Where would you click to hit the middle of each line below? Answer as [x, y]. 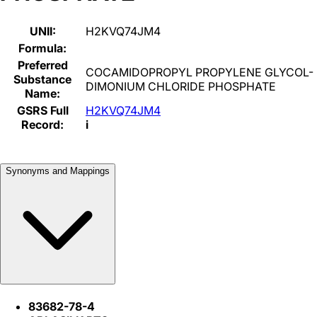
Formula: [42, 48]
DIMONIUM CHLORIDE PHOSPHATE [181, 86]
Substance [42, 79]
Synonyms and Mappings [58, 171]
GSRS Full [42, 110]
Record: [42, 124]
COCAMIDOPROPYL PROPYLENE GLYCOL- [200, 72]
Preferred [42, 65]
